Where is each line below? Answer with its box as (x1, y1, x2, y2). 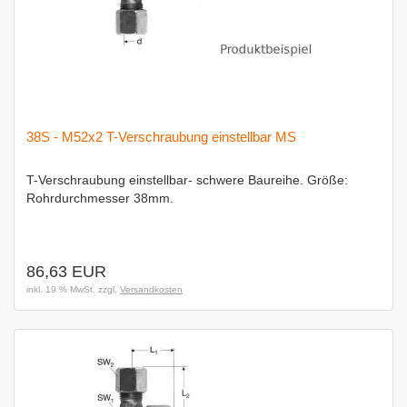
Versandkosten (120, 284, 183, 294)
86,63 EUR (26, 263, 106, 281)
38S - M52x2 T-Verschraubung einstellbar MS (26, 129, 296, 144)
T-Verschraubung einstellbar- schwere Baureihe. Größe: (26, 173, 348, 187)
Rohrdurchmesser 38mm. (26, 191, 174, 205)
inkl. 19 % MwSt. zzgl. (26, 284, 120, 294)
